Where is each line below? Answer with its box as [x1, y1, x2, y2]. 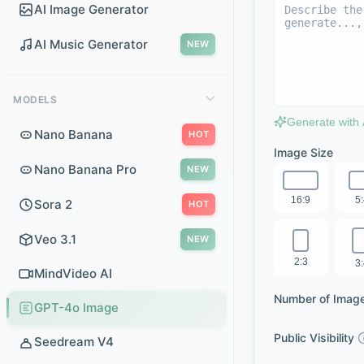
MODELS [13, 93, 58, 106]
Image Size [274, 145, 333, 159]
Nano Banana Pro [34, 161, 136, 177]
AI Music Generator [34, 36, 148, 52]
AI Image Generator [34, 2, 149, 17]
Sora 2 [34, 196, 72, 212]
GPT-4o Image [34, 300, 119, 315]
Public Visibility [274, 331, 354, 344]
